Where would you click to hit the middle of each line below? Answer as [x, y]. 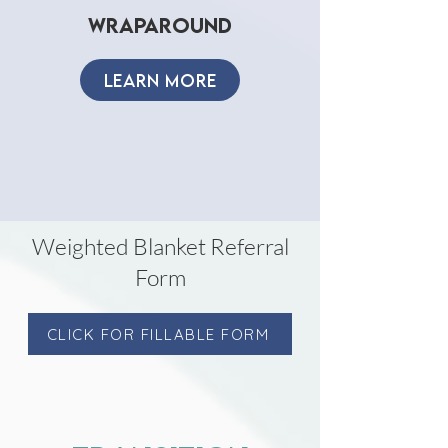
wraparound [160, 25]
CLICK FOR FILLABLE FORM [158, 334]
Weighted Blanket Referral [160, 246]
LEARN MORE [160, 80]
